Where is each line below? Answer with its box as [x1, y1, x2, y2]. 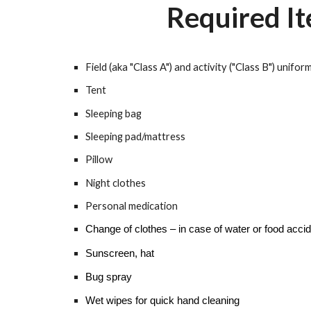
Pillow [85, 153, 112, 166]
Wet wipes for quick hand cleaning [85, 295, 239, 307]
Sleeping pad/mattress [85, 130, 185, 142]
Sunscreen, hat [85, 247, 154, 259]
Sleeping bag [85, 107, 142, 119]
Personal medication [85, 199, 178, 212]
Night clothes [85, 176, 146, 189]
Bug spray [85, 271, 132, 283]
